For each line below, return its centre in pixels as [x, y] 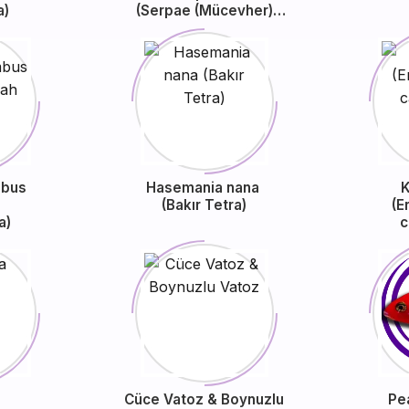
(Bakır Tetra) [204, 205]
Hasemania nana [204, 188]
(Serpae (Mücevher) [204, 10]
